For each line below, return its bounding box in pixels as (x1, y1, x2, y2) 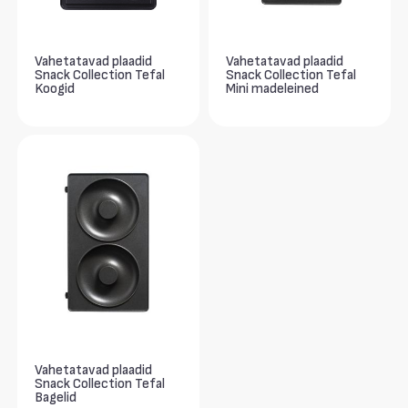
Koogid (35, 80, 76, 97)
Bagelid (35, 390, 77, 406)
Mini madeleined (226, 80, 320, 97)
